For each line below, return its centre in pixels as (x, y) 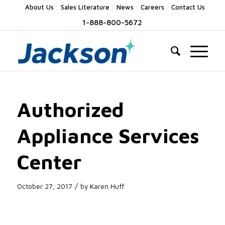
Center (49, 161)
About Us (39, 7)
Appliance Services (108, 135)
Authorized (70, 109)
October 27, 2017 (44, 186)
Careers (152, 7)
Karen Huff (107, 186)
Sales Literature (85, 7)
